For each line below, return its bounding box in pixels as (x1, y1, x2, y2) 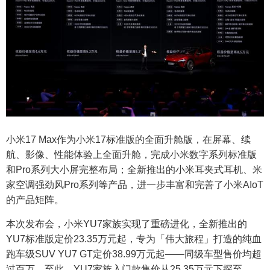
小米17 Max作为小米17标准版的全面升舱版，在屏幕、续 (6, 134, 251, 145)
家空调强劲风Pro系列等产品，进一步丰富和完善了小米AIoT (6, 179, 263, 190)
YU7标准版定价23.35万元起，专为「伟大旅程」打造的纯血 (6, 233, 262, 244)
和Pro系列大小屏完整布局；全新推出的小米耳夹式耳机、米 (6, 164, 262, 175)
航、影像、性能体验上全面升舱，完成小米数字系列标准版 (6, 149, 257, 160)
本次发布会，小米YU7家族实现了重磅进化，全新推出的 (6, 218, 247, 229)
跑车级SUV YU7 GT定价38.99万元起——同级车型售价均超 (6, 248, 262, 259)
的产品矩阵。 (6, 194, 64, 205)
